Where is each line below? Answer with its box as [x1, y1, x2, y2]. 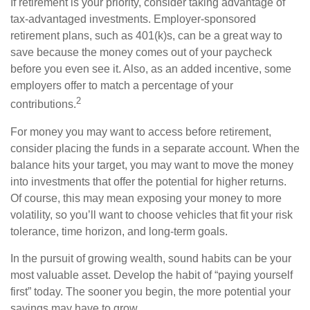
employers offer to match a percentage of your [10, 80, 233, 92]
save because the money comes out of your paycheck [10, 46, 272, 59]
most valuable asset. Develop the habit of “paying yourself [10, 268, 293, 281]
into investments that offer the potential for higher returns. [10, 175, 286, 188]
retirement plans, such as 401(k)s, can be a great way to [10, 30, 282, 42]
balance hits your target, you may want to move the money [10, 158, 293, 171]
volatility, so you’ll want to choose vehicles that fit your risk [10, 208, 293, 221]
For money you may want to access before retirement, [10, 125, 271, 138]
